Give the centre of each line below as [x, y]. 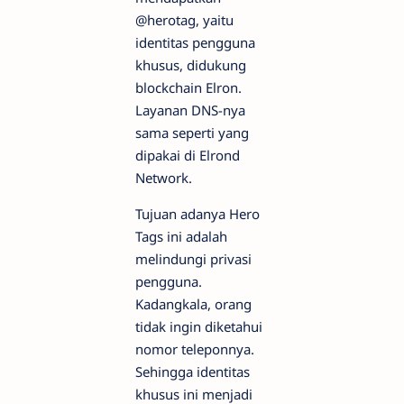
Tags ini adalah [181, 236]
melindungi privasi [193, 259]
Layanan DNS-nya [190, 110]
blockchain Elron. [188, 87]
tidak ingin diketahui [199, 326]
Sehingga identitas [193, 372]
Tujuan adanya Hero [197, 214]
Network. [164, 178]
